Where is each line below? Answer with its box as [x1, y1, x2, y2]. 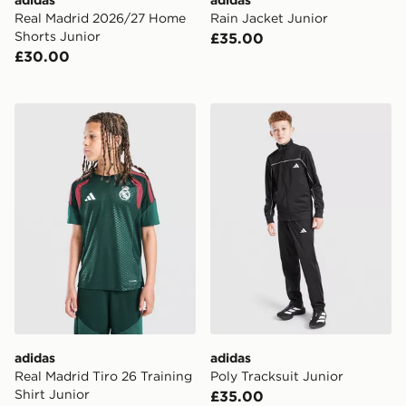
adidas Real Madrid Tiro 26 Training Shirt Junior [14, 103, 353, 122]
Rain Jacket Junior [210, 9, 328, 26]
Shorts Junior [14, 27, 101, 44]
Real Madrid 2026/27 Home [14, 9, 186, 26]
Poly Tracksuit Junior [210, 367, 343, 384]
